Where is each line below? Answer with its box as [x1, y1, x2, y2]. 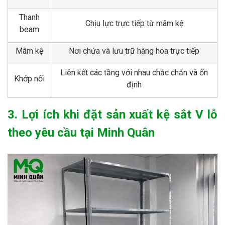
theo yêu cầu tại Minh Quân [8, 125, 155, 140]
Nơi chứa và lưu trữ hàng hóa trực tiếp [69, 46, 199, 56]
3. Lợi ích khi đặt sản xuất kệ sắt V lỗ [8, 107, 217, 122]
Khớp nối [14, 73, 45, 83]
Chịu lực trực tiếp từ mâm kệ [85, 18, 183, 28]
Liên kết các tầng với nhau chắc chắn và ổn [60, 67, 208, 77]
